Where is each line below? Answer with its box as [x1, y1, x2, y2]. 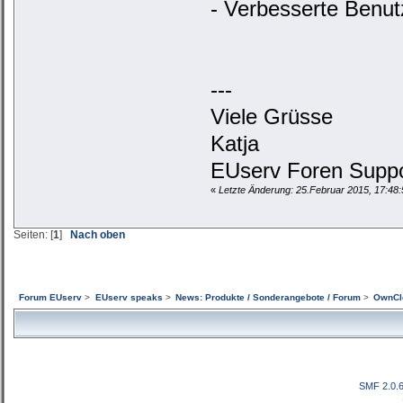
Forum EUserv [19, 292, 83, 303]
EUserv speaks [94, 292, 163, 303]
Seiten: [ [13, 228, 53, 241]
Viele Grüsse [210, 104, 334, 130]
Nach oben [70, 228, 125, 241]
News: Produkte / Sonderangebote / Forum [175, 292, 361, 303]
